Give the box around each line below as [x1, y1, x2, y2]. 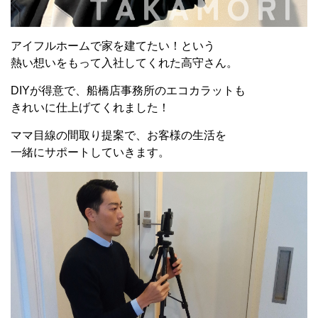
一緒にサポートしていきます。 [11, 146, 170, 158]
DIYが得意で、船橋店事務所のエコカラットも [11, 84, 246, 97]
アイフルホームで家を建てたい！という [11, 39, 215, 52]
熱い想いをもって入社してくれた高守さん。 [11, 56, 238, 69]
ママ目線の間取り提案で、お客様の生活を [11, 128, 226, 141]
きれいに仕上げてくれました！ [11, 101, 170, 114]
